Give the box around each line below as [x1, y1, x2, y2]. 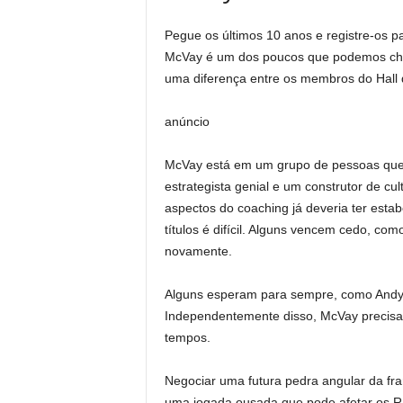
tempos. [164, 330, 210, 345]
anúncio [164, 114, 210, 129]
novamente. [164, 244, 232, 258]
